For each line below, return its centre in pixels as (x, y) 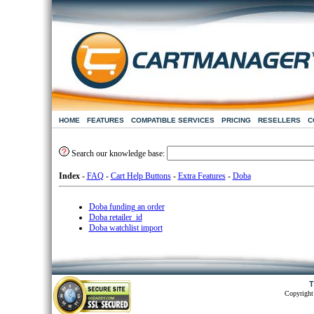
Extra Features (202, 176)
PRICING (236, 120)
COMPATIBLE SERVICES (172, 120)
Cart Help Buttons (141, 176)
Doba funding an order (127, 207)
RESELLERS (279, 120)
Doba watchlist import (125, 228)
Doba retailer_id (115, 217)
